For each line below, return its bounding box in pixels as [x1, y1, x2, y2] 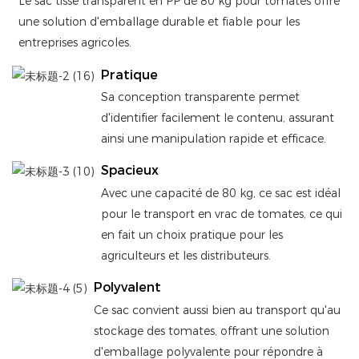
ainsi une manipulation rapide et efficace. [101, 131, 327, 146]
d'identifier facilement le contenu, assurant [101, 110, 335, 125]
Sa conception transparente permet [101, 89, 301, 104]
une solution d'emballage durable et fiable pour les [18, 14, 301, 29]
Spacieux [101, 163, 159, 179]
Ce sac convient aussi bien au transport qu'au [94, 302, 341, 317]
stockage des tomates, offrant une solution [94, 323, 330, 338]
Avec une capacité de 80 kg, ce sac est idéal [101, 185, 341, 200]
